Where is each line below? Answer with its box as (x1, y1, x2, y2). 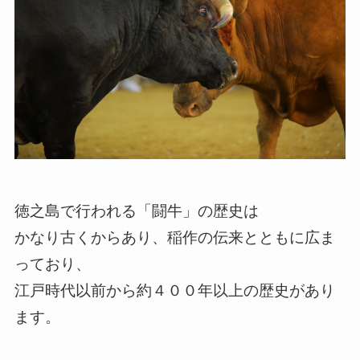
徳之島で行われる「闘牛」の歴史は (14, 202, 259, 220)
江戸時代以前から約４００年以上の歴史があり (14, 282, 335, 300)
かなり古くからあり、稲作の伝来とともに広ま (14, 229, 335, 247)
